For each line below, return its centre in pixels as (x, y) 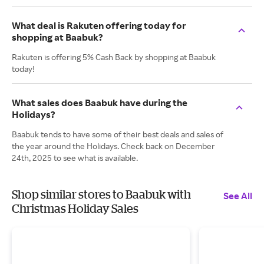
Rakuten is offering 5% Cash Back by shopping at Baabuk (114, 57)
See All (238, 196)
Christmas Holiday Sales (75, 208)
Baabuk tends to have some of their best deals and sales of (118, 134)
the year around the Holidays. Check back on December (113, 146)
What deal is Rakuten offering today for (99, 25)
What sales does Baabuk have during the (100, 103)
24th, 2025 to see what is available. (75, 158)
